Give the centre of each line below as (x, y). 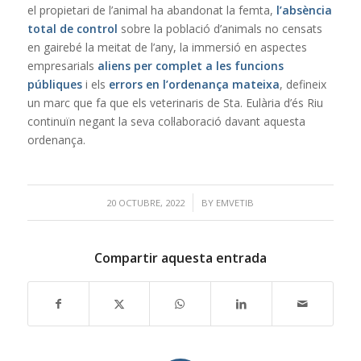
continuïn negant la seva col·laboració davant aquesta (166, 121)
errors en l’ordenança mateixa (194, 84)
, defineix (303, 84)
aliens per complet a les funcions (190, 65)
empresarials (62, 65)
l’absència (304, 10)
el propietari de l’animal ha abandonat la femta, (151, 10)
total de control (72, 28)
